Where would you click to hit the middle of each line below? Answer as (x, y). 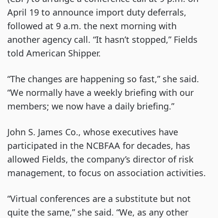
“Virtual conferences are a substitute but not (99, 199)
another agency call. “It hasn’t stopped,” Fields (102, 39)
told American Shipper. (54, 53)
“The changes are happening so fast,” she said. (103, 79)
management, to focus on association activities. (107, 173)
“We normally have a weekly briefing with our (100, 92)
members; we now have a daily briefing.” (91, 106)
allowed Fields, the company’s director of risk (100, 159)
